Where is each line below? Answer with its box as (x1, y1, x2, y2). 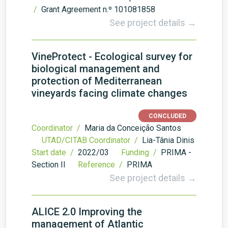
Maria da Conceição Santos (84, 123, 181, 133)
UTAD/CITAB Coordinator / (42, 135, 140, 145)
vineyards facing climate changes (32, 87, 187, 99)
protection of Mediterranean (32, 75, 162, 87)
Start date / (32, 148, 76, 157)
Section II (32, 160, 66, 169)
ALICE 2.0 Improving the (32, 206, 142, 218)
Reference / (78, 160, 125, 169)
